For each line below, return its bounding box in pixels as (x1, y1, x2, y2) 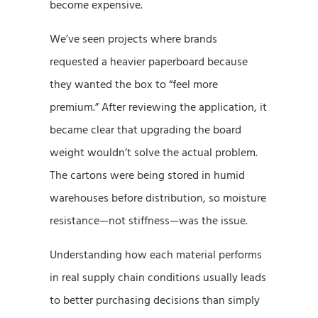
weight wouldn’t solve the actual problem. (50, 144, 258, 160)
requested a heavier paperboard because (50, 53, 248, 70)
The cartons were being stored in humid (50, 167, 245, 183)
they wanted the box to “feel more (50, 76, 218, 92)
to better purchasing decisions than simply (50, 292, 260, 308)
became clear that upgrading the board (50, 121, 241, 138)
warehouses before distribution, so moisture (50, 190, 266, 206)
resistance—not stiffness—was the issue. (50, 212, 248, 229)
